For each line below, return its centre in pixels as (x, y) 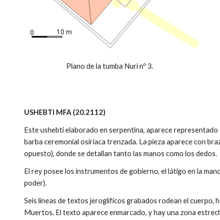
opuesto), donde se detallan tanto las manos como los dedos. (122, 153)
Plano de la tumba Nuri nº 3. (110, 66)
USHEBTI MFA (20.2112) (65, 112)
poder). (36, 183)
